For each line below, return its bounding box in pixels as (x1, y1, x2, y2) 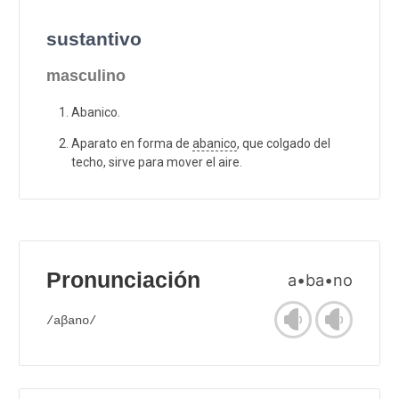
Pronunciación (46, 267, 200, 292)
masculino (46, 66, 126, 85)
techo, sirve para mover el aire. (71, 154, 242, 169)
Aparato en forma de (71, 135, 192, 151)
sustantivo (46, 28, 142, 49)
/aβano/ (46, 313, 96, 328)
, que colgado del (237, 135, 330, 151)
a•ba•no (288, 269, 353, 289)
